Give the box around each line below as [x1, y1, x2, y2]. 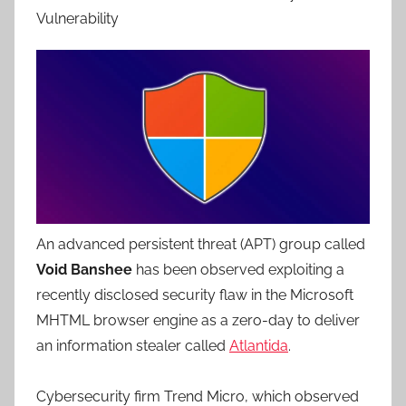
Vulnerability [36, 10, 119, 27]
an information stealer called [36, 337, 229, 355]
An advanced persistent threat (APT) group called [36, 236, 365, 254]
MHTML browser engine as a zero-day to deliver [36, 312, 360, 330]
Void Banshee [36, 261, 132, 279]
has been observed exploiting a [132, 261, 344, 279]
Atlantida [229, 337, 288, 355]
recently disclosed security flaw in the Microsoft [36, 286, 353, 304]
